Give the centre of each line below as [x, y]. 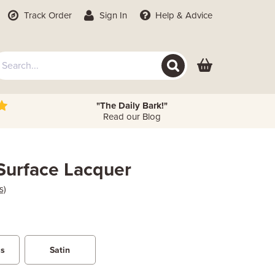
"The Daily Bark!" [132, 106]
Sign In [112, 15]
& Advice [193, 15]
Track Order [46, 15]
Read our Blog [132, 117]
